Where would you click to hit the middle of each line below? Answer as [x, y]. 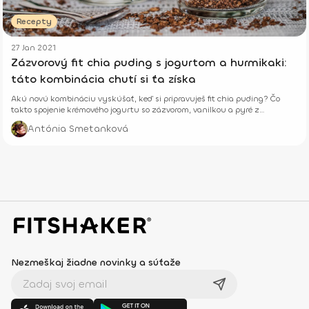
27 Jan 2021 [33, 48]
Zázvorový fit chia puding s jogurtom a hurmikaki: [149, 63]
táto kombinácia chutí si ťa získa [103, 79]
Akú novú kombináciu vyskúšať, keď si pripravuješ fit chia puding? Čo [146, 99]
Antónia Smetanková [78, 129]
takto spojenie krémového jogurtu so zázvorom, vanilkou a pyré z [135, 110]
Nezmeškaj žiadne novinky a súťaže [96, 263]
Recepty [34, 22]
